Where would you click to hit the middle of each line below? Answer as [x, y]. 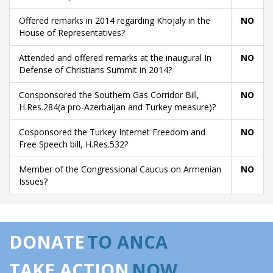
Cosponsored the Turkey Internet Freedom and [112, 132]
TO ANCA [127, 242]
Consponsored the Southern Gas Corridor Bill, [109, 95]
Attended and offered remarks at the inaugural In [115, 58]
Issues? [33, 181]
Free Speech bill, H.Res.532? [73, 144]
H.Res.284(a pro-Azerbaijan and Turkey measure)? [117, 107]
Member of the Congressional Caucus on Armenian [120, 169]
